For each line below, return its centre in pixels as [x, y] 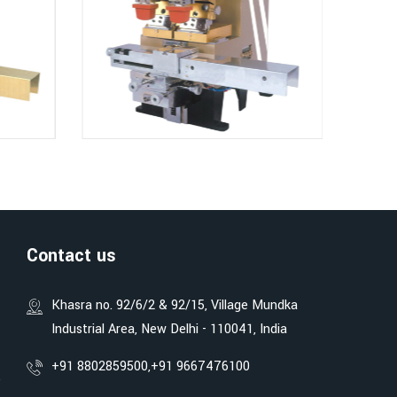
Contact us [72, 255]
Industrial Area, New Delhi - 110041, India [170, 329]
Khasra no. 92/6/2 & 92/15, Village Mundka [175, 305]
